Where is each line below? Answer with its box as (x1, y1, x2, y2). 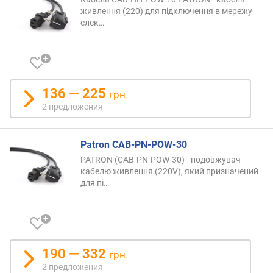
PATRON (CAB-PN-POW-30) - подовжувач (80, 154, 241, 165)
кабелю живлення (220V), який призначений (80, 166, 258, 176)
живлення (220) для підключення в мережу (80, 5, 252, 16)
